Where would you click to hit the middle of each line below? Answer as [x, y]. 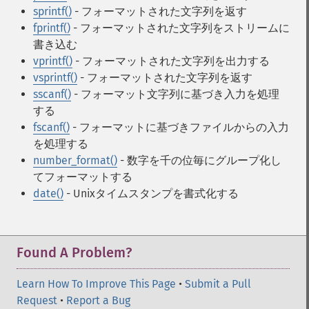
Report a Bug [98, 300]
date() [48, 193]
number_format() [75, 160]
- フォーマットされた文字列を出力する [171, 61]
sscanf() [52, 94]
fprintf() [52, 28]
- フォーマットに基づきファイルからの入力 [179, 127]
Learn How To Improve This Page [96, 284]
